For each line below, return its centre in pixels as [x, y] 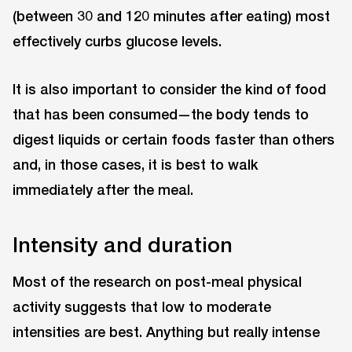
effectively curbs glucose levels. [117, 40]
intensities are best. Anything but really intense [166, 331]
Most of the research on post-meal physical [157, 281]
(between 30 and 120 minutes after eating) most [171, 15]
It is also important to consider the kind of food [169, 88]
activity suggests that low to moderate [142, 306]
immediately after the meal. [103, 189]
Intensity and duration [123, 245]
